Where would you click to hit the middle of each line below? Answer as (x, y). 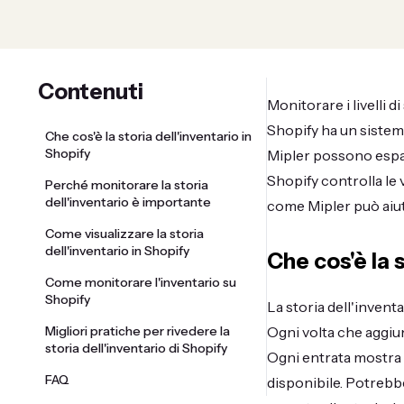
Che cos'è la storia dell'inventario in (148, 136)
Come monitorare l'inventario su (141, 282)
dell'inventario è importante (128, 202)
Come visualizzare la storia (124, 233)
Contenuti (91, 91)
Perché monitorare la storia (127, 184)
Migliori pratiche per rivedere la (138, 331)
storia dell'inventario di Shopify (136, 348)
